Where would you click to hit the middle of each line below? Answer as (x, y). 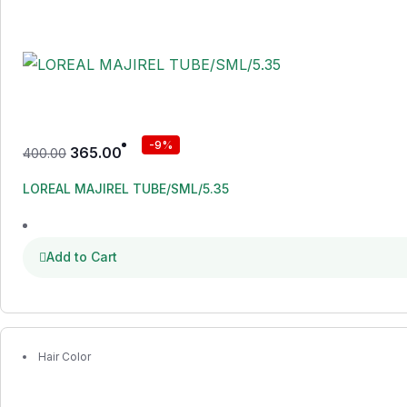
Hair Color (65, 357)
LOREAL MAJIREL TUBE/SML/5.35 (126, 189)
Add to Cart (82, 257)
